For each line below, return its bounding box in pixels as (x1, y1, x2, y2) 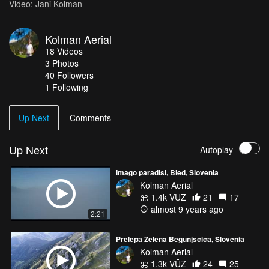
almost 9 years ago (148, 202, 223, 215)
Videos (57, 44, 83, 57)
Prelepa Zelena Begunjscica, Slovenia (116, 233, 244, 244)
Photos (52, 56, 79, 69)
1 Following (45, 80, 88, 93)
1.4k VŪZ (148, 190, 186, 203)
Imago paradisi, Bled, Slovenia (116, 166, 219, 178)
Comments (70, 111, 111, 124)
